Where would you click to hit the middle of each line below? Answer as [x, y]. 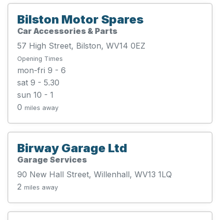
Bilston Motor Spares [80, 19]
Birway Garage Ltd [72, 148]
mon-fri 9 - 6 [41, 70]
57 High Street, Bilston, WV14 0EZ [81, 45]
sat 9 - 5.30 [38, 82]
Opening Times [40, 58]
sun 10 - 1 [35, 95]
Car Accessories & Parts [67, 31]
